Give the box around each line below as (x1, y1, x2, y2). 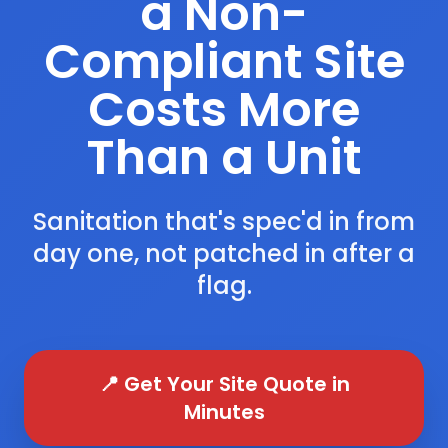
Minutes (183, 397, 265, 426)
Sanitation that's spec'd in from (33, 204, 415, 238)
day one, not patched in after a (33, 236, 415, 270)
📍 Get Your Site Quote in (98, 369, 350, 398)
